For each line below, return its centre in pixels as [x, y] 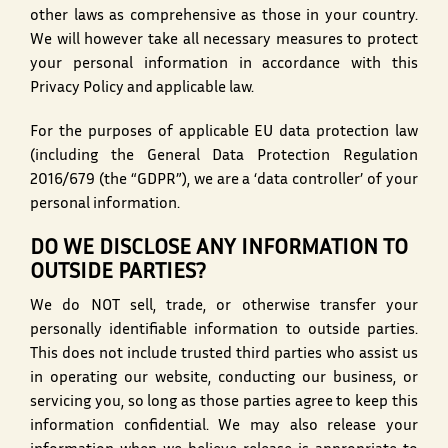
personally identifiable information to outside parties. [224, 331]
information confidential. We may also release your [224, 427]
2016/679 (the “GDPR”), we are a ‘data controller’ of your [224, 181]
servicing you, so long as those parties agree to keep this [224, 403]
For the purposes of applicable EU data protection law [224, 133]
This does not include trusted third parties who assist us [224, 355]
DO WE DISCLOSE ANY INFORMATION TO [219, 249]
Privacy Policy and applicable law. [145, 89]
